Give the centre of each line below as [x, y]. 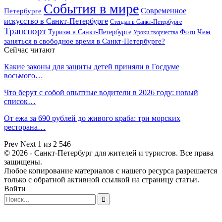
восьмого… [24, 75]
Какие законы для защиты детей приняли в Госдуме [92, 66]
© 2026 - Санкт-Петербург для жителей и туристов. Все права [109, 153]
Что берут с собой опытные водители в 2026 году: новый [101, 92]
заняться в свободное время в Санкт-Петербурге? [84, 41]
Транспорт [25, 31]
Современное [164, 10]
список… [20, 101]
